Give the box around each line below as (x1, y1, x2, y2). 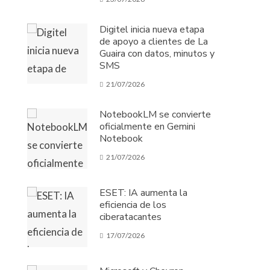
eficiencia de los (99, 198, 167, 212)
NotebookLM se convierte (99, 108, 212, 121)
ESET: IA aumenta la (99, 186, 188, 199)
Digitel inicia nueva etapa (99, 23, 205, 36)
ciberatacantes (99, 210, 162, 224)
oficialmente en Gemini (99, 120, 196, 133)
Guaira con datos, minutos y (99, 47, 215, 60)
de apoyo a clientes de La (99, 35, 209, 48)
